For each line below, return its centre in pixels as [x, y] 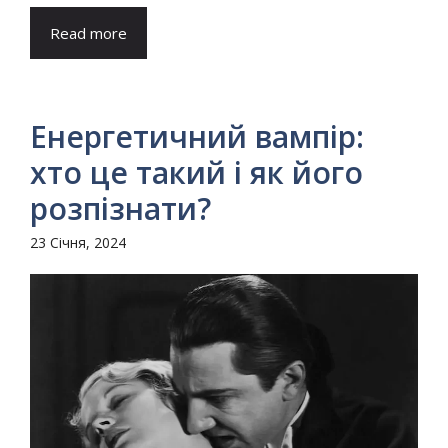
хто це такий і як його [196, 173]
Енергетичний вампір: [197, 137]
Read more [88, 33]
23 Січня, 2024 [78, 243]
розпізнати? [120, 209]
